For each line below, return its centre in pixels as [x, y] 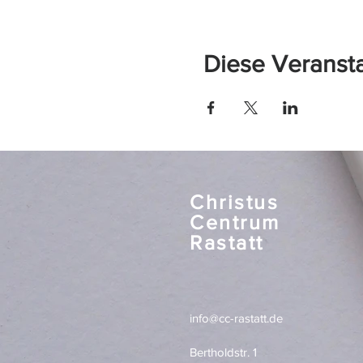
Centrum [235, 222]
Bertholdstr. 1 [223, 352]
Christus [234, 202]
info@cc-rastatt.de [236, 318]
